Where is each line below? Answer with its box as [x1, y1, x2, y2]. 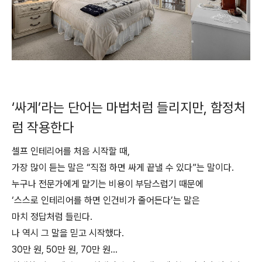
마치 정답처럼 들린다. [12, 211, 92, 222]
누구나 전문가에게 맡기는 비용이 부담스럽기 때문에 [12, 178, 204, 189]
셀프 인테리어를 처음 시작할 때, [12, 146, 130, 157]
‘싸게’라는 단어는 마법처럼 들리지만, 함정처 [12, 99, 246, 116]
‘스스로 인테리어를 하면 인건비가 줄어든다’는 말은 [12, 195, 200, 206]
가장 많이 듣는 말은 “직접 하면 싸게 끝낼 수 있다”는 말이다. [12, 162, 234, 173]
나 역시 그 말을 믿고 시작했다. [12, 227, 124, 239]
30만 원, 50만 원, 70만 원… [12, 244, 118, 255]
